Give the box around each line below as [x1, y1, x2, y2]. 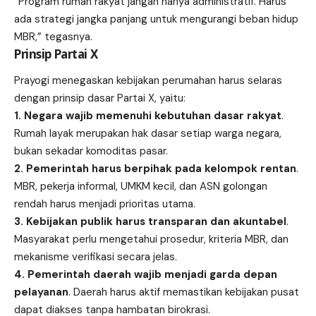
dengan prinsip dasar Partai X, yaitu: [14, 91, 186, 106]
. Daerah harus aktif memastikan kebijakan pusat [68, 285, 299, 300]
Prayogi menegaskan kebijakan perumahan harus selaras [14, 73, 282, 88]
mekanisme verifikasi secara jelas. [14, 250, 177, 265]
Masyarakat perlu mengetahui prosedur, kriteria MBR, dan [14, 232, 288, 247]
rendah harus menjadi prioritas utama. [14, 197, 195, 212]
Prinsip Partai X [14, 45, 98, 62]
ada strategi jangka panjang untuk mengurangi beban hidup [14, 11, 298, 26]
